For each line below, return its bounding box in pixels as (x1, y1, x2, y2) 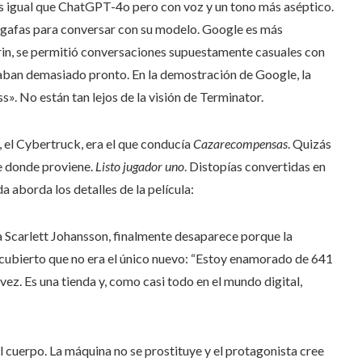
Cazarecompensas (193, 136, 288, 152)
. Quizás (288, 136, 331, 152)
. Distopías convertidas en (184, 158, 326, 175)
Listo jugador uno (95, 158, 184, 175)
